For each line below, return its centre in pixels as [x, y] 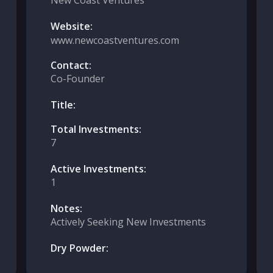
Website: [71, 26]
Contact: [71, 65]
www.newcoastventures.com [115, 40]
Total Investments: [96, 129]
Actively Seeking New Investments [128, 222]
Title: [63, 105]
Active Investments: [98, 169]
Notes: [66, 208]
